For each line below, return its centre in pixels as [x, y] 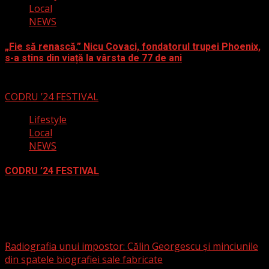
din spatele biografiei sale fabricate [84, 259]
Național [23, 221]
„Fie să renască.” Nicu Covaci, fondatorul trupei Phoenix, [133, 47]
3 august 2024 [37, 83]
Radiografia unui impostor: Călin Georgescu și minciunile [131, 246]
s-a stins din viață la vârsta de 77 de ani [93, 58]
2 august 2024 [37, 196]
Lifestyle [48, 119]
